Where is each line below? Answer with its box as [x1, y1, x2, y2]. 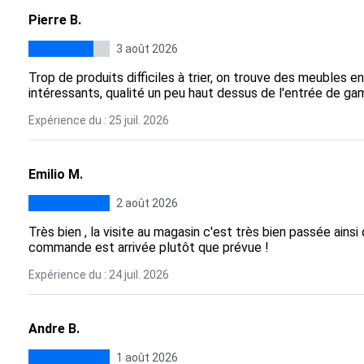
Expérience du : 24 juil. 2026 [28, 268, 169, 281]
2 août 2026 [115, 197, 178, 210]
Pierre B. [28, 12, 81, 28]
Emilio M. [28, 167, 83, 182]
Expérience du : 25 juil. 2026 [28, 114, 169, 127]
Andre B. [28, 321, 80, 336]
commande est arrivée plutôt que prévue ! [28, 240, 269, 255]
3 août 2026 [115, 42, 178, 55]
